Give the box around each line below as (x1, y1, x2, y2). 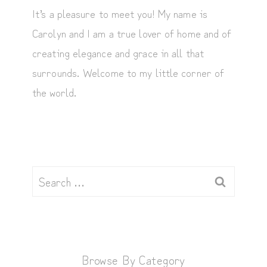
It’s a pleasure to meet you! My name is (32, 4, 207, 21)
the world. (32, 83, 77, 100)
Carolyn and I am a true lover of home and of (32, 24, 232, 41)
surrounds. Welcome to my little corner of (32, 63, 225, 80)
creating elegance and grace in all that (32, 44, 204, 60)
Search (32, 167, 63, 184)
